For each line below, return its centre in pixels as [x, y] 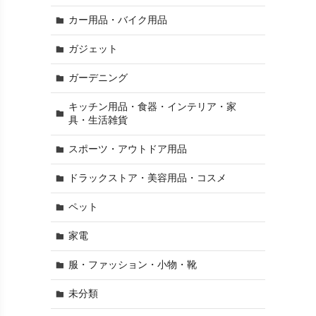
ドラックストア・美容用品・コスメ [147, 178]
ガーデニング [98, 78]
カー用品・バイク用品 [117, 20]
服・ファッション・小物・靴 [132, 265]
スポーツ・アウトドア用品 [127, 149]
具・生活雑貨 [98, 120]
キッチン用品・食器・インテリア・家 [152, 107]
